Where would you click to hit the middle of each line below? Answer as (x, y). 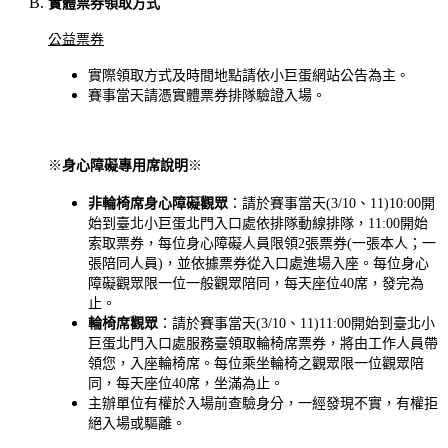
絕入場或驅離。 (137, 423)
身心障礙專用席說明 (125, 165)
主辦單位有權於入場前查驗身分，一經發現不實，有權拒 (263, 403)
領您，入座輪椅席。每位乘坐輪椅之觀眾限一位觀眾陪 (256, 363)
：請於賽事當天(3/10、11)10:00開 (331, 203)
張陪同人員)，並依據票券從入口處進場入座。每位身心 (258, 263)
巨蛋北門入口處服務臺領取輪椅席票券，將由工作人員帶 (263, 343)
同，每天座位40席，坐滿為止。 (186, 383)
